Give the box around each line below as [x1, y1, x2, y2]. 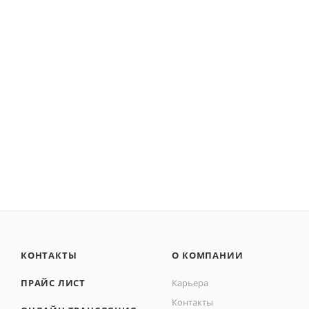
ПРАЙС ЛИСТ [21, 276, 86, 289]
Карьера [172, 276, 209, 289]
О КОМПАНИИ [172, 248, 243, 261]
